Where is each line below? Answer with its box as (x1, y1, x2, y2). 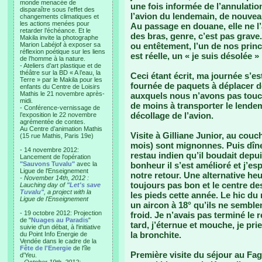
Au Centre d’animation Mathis (20, 125, 102, 132)
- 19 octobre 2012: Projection (20, 209, 102, 216)
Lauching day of (20, 181, 67, 188)
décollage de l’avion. (130, 111, 213, 120)
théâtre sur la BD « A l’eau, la (20, 69, 101, 76)
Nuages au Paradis (31, 216, 88, 223)
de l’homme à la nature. (20, 55, 85, 62)
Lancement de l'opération (20, 153, 91, 160)
